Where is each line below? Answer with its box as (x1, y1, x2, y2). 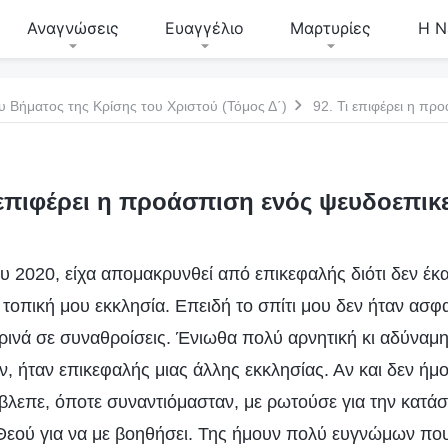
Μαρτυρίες (290, 18, 372, 38)
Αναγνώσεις (26, 18, 119, 38)
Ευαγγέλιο (164, 18, 244, 38)
